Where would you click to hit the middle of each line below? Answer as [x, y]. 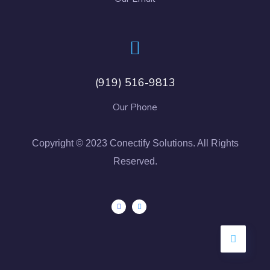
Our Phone [135, 107]
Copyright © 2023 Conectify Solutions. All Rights [135, 143]
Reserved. [135, 161]
